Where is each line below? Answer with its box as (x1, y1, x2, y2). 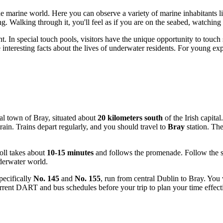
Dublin (157, 174, 179, 183)
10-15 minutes (47, 148, 94, 157)
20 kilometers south (98, 113, 163, 122)
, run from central (101, 174, 157, 183)
